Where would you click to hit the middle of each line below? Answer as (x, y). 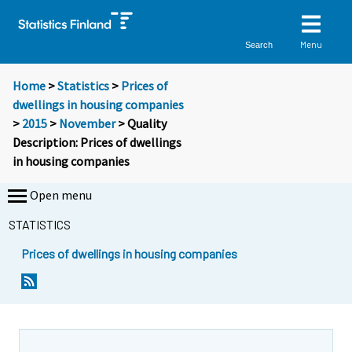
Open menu (61, 195)
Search (259, 44)
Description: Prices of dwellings (97, 143)
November (87, 124)
